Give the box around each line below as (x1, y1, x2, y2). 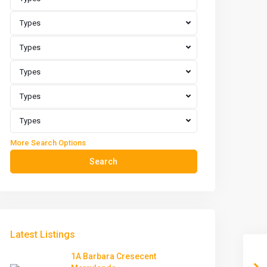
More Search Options (10, 138, 86, 147)
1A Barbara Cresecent (71, 252, 156, 261)
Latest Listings (10, 229, 75, 240)
